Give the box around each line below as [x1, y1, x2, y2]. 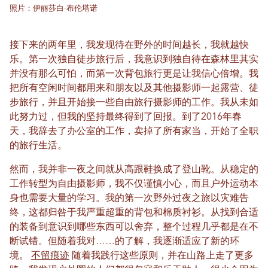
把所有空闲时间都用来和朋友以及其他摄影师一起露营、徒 [10, 83, 258, 93]
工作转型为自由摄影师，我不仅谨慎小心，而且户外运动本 [10, 179, 258, 189]
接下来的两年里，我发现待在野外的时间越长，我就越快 [10, 40, 249, 50]
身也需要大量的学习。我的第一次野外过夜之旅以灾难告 [10, 193, 249, 203]
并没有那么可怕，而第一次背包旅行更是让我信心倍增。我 [10, 69, 258, 79]
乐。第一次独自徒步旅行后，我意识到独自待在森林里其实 [10, 54, 258, 65]
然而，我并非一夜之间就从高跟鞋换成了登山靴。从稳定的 [10, 165, 258, 175]
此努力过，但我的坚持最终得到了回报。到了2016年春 [10, 112, 242, 122]
